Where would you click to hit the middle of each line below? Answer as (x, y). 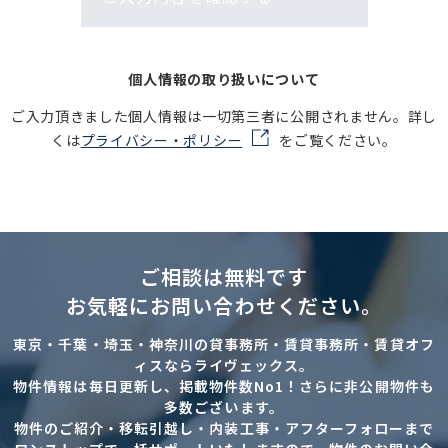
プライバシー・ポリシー (161, 140)
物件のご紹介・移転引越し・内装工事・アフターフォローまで (224, 428)
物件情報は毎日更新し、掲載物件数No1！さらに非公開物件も (224, 386)
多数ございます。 (224, 407)
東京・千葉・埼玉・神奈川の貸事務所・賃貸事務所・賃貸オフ (224, 344)
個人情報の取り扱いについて (224, 79)
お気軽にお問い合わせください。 (224, 306)
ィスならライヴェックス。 (224, 365)
